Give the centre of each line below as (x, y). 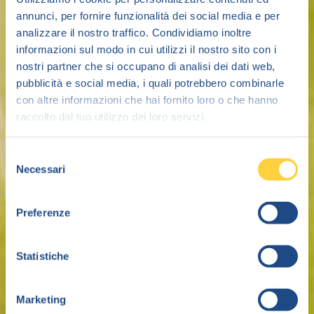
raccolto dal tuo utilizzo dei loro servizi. (111, 116)
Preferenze (43, 212)
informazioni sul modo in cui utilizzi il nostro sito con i (146, 49)
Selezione (28, 155)
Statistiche (43, 256)
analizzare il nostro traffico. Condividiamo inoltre (134, 32)
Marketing (41, 299)
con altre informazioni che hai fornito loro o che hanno (147, 100)
